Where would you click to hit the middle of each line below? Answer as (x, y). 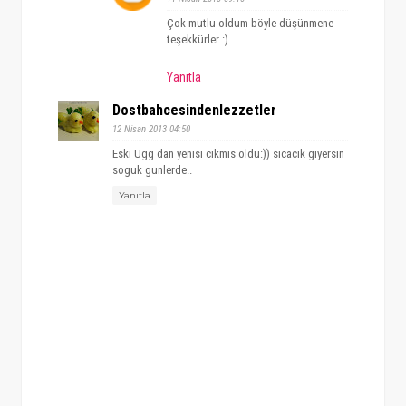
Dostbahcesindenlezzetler (194, 111)
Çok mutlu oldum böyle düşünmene (250, 23)
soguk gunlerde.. (152, 170)
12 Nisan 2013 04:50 (151, 130)
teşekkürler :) (197, 39)
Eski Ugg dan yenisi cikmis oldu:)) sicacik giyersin (228, 154)
